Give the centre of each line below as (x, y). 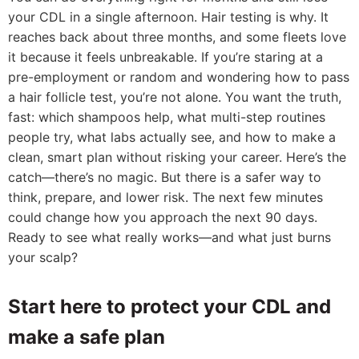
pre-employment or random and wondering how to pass (179, 77)
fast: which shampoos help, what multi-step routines (167, 117)
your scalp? (43, 257)
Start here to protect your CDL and (169, 307)
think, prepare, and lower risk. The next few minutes (165, 197)
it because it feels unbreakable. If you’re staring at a (165, 57)
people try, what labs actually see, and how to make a (172, 137)
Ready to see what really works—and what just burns (169, 237)
